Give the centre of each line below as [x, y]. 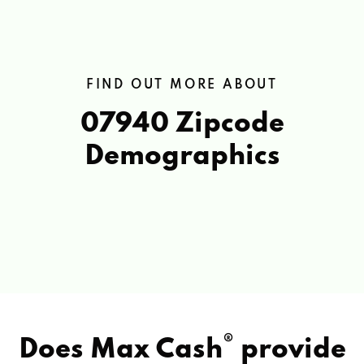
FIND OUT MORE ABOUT [182, 85]
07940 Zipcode [182, 124]
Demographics [182, 156]
